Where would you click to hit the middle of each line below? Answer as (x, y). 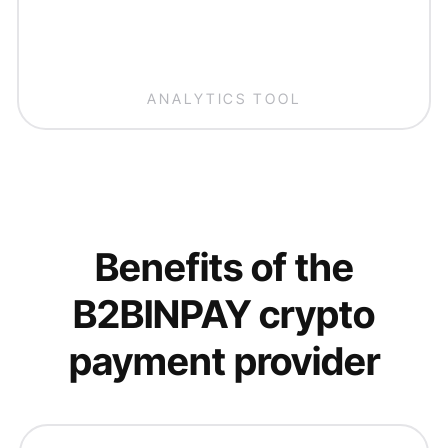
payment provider (224, 361)
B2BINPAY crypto (224, 314)
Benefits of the (224, 267)
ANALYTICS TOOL (224, 98)
